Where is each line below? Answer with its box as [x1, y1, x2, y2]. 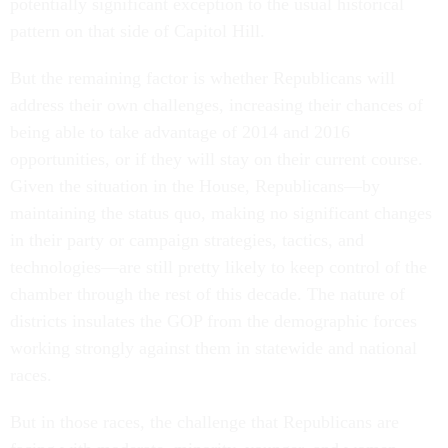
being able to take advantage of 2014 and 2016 [10, 122, 350, 142]
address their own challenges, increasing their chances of [10, 95, 423, 115]
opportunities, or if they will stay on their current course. [10, 149, 423, 169]
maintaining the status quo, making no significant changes [10, 203, 432, 223]
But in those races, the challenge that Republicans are [10, 412, 399, 432]
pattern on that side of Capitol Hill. [10, 21, 265, 41]
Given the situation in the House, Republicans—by [10, 176, 380, 196]
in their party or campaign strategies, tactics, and [10, 230, 364, 250]
